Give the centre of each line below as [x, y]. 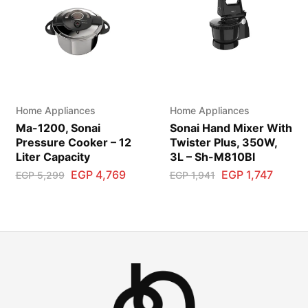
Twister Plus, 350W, [223, 143]
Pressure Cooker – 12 [73, 143]
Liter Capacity [53, 157]
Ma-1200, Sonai [58, 128]
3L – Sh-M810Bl [212, 157]
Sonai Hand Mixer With [231, 128]
